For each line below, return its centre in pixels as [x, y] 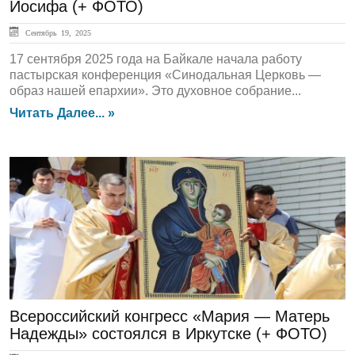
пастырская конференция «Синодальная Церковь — [165, 75]
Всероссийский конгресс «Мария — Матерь [170, 316]
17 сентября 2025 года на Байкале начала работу [156, 59]
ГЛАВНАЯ [55, 183]
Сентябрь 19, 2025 [56, 32]
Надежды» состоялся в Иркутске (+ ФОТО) [168, 334]
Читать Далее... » [62, 113]
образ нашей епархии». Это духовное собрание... [155, 91]
